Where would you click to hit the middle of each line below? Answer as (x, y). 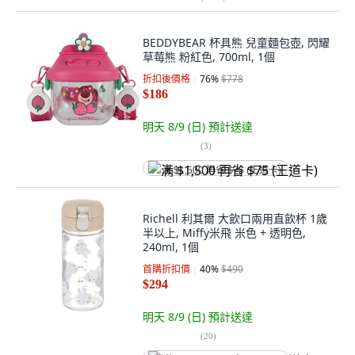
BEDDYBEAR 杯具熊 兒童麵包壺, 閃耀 (236, 42)
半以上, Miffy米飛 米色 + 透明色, (224, 233)
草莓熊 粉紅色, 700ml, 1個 (209, 57)
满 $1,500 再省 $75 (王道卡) (221, 170)
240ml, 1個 (171, 247)
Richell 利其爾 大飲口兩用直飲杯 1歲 (235, 218)
